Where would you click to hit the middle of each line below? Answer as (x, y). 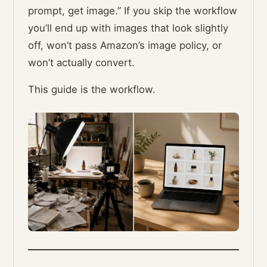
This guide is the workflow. (92, 90)
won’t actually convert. (82, 63)
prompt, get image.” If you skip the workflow (133, 11)
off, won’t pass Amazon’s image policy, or (125, 46)
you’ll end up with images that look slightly (128, 28)
